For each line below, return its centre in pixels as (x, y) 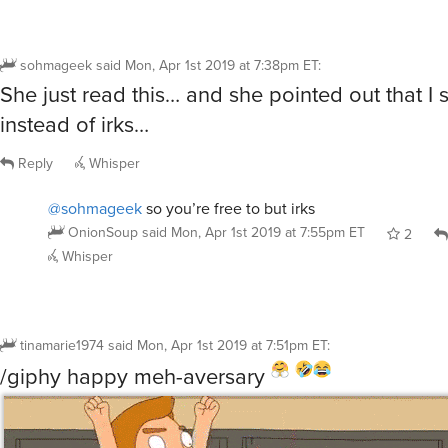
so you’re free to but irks (228, 204)
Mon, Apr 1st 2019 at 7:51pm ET (232, 341)
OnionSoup (103, 228)
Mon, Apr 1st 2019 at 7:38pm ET (221, 61)
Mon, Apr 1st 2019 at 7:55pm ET (268, 228)
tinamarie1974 (62, 341)
